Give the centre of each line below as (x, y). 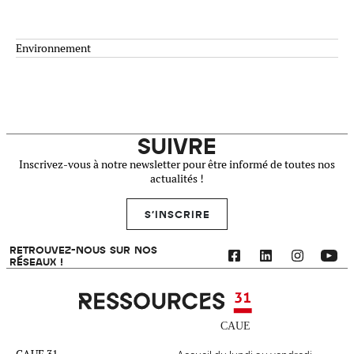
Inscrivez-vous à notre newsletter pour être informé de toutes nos (177, 164)
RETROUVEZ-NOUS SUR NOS (83, 249)
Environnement (53, 48)
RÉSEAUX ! (36, 261)
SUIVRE (177, 145)
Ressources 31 (112, 298)
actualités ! (177, 179)
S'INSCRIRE (177, 214)
